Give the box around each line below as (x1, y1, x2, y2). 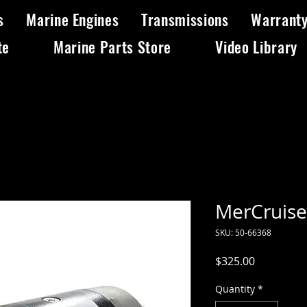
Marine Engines (26, 8, 119, 30)
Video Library (215, 36, 297, 58)
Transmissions (141, 8, 229, 30)
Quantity (215, 282, 255, 296)
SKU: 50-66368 (215, 227, 271, 238)
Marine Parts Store (53, 36, 172, 58)
